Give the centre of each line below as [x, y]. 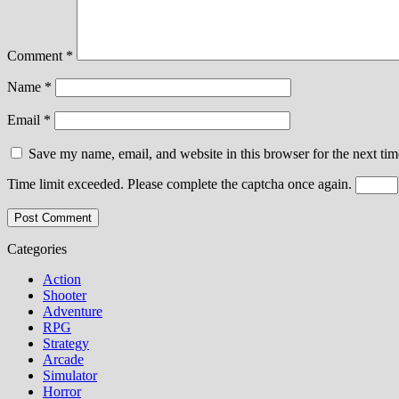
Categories [37, 248]
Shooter [65, 295]
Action [62, 279]
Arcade [63, 359]
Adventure [73, 311]
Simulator [70, 375]
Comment [37, 55]
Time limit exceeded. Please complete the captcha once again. [179, 183]
